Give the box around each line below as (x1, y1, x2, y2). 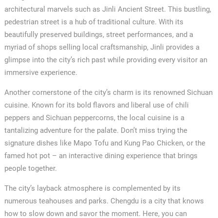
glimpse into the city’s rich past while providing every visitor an (4, 55, 207, 64)
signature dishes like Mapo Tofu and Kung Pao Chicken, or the (4, 138, 205, 147)
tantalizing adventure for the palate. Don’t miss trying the (4, 126, 187, 135)
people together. (4, 163, 57, 173)
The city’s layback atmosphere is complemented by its (4, 183, 181, 193)
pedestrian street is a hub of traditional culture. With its (4, 17, 183, 26)
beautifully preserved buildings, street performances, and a (4, 30, 193, 39)
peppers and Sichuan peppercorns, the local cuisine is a (4, 113, 184, 122)
